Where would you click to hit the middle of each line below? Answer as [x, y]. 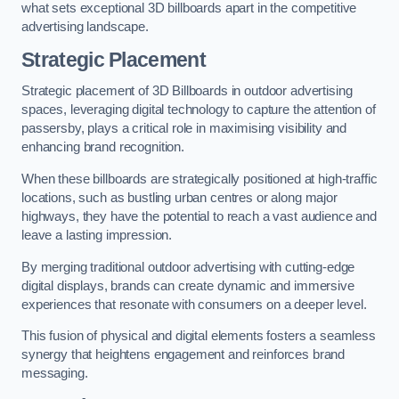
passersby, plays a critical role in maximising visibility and [184, 129]
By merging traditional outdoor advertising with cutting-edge [188, 267]
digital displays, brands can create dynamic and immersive [188, 285]
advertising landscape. [85, 27]
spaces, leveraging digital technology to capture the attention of [199, 110]
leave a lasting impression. [98, 235]
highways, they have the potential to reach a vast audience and [199, 216]
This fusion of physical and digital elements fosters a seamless [199, 336]
